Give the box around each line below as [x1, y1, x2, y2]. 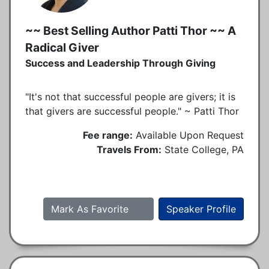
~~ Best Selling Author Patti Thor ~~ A [25, 23, 236, 38]
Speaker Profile [166, 202, 236, 215]
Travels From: [97, 143, 162, 156]
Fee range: [83, 128, 133, 141]
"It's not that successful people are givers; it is [25, 90, 235, 103]
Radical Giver [25, 40, 99, 55]
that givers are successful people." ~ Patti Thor [25, 104, 239, 117]
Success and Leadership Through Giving [25, 56, 216, 69]
